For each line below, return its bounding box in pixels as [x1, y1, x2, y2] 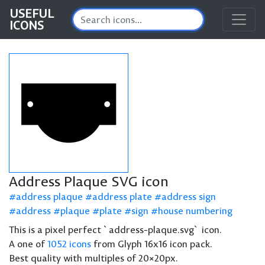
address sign [161, 190, 216, 202]
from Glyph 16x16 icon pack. [91, 238, 212, 250]
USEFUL [9, 6, 54, 21]
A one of [9, 238, 47, 250]
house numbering [158, 205, 232, 216]
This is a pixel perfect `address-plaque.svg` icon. [9, 224, 222, 235]
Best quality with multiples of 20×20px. [9, 252, 178, 264]
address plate [92, 190, 152, 202]
